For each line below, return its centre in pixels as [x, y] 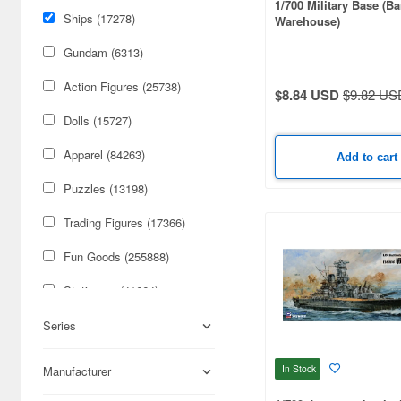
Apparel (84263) [104, 154]
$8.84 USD [307, 94]
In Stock [299, 368]
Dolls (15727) [98, 120]
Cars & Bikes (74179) [119, 324]
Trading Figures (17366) [124, 222]
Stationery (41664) [111, 290]
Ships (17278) [99, 18]
